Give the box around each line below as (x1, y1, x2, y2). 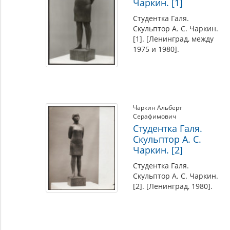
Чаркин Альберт (132, 103, 182, 112)
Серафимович (132, 112, 176, 121)
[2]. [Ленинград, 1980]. (132, 181, 213, 191)
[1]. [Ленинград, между (132, 34, 214, 44)
